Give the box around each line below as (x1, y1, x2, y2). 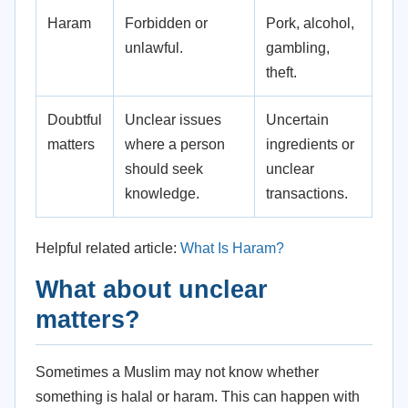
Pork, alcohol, (266, 15, 354, 31)
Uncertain (266, 112, 329, 127)
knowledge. (125, 186, 199, 201)
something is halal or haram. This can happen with (36, 389, 360, 404)
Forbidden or (125, 15, 208, 31)
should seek (125, 161, 203, 177)
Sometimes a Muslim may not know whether (36, 364, 319, 380)
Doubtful (47, 112, 102, 127)
